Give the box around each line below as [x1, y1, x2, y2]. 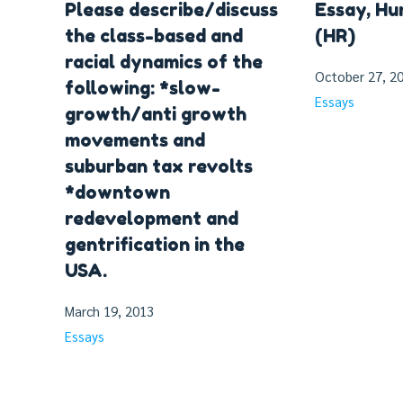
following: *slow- [65, 76, 220, 99]
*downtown [65, 181, 170, 203]
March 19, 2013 [65, 301, 154, 319]
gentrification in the [65, 233, 245, 255]
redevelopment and [65, 207, 238, 229]
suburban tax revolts [65, 155, 253, 177]
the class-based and [65, 24, 243, 47]
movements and [65, 129, 205, 151]
